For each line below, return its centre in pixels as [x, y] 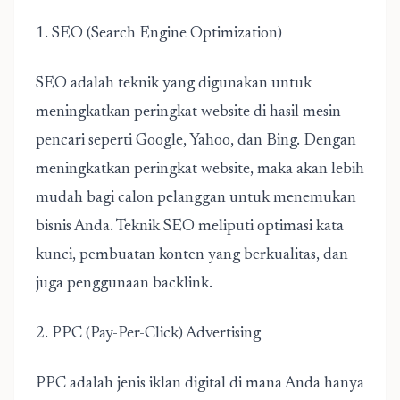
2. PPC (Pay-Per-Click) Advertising [148, 334]
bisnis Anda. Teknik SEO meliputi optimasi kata [190, 227]
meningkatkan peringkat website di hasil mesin [188, 112]
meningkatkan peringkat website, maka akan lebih [200, 170]
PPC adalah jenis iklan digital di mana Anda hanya [200, 384]
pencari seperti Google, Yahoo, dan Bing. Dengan [196, 141]
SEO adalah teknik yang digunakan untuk [174, 84]
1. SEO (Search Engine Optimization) [159, 34]
